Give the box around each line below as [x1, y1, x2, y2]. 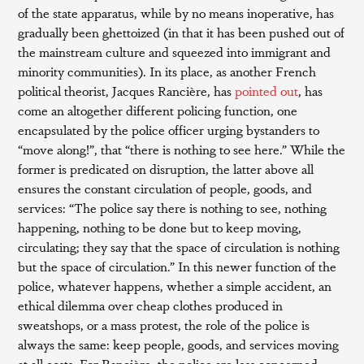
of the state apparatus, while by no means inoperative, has [18, 3, 335, 22]
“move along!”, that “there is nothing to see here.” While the [18, 140, 346, 158]
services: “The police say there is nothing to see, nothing [18, 198, 327, 217]
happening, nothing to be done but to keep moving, [18, 218, 302, 236]
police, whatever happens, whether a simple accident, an [18, 276, 332, 295]
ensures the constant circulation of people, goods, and [18, 179, 313, 197]
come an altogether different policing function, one [18, 101, 298, 119]
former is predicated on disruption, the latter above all [18, 159, 314, 178]
